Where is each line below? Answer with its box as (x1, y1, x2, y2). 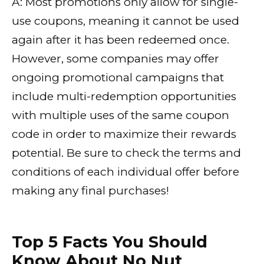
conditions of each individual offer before (12, 165, 239, 179)
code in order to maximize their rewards (12, 127, 236, 141)
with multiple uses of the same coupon (12, 108, 229, 123)
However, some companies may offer (12, 52, 219, 66)
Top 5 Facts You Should (12, 232, 207, 252)
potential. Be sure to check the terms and (12, 146, 241, 160)
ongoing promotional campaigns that (12, 71, 224, 85)
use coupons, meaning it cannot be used (12, 14, 239, 28)
